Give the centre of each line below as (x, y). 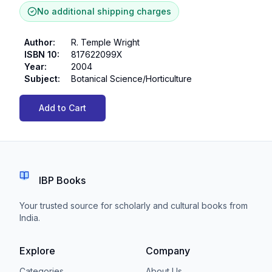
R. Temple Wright (105, 42)
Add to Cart (63, 108)
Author (39, 42)
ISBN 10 (41, 54)
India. (30, 218)
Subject (41, 79)
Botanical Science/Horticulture (131, 79)
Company (168, 251)
